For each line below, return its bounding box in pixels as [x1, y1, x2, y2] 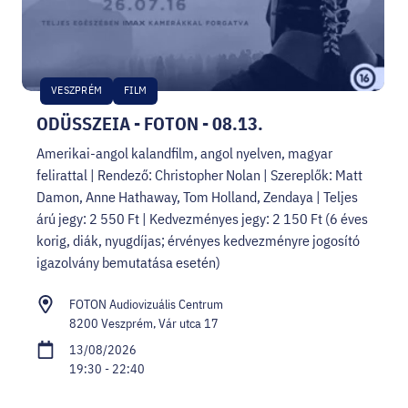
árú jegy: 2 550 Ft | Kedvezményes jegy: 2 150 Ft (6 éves [36, 209, 368, 228]
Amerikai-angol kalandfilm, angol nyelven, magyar [36, 143, 332, 162]
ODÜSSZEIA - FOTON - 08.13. [36, 110, 263, 136]
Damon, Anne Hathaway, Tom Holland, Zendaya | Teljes [36, 187, 358, 206]
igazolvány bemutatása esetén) [36, 252, 220, 271]
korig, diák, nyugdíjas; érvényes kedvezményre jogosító [36, 230, 360, 250]
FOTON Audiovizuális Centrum [69, 295, 223, 312]
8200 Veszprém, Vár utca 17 [69, 314, 219, 331]
